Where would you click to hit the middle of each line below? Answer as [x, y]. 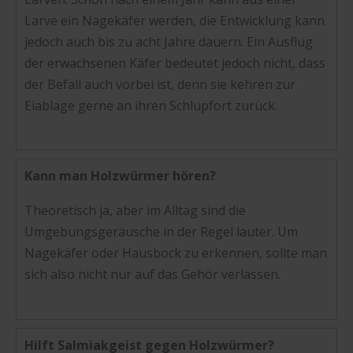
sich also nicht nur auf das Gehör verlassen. [152, 275]
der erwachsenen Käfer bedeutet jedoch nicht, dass [175, 63]
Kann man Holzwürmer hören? [120, 176]
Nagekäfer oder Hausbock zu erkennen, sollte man [176, 253]
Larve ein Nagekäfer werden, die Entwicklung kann [175, 20]
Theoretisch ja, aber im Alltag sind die [135, 211]
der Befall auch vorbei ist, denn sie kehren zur [160, 84]
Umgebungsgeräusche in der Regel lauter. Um [161, 232]
